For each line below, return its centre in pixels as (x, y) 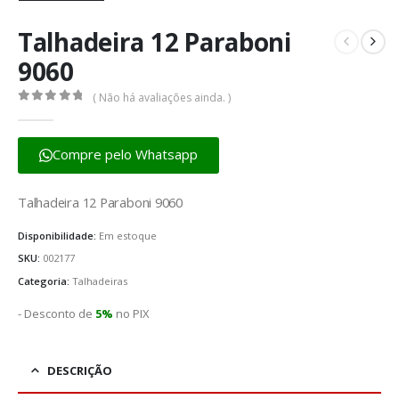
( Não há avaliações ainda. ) (162, 97)
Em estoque (128, 235)
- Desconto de (57, 313)
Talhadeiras (100, 281)
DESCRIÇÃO (80, 371)
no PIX (131, 313)
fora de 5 (63, 111)
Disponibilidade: (58, 235)
